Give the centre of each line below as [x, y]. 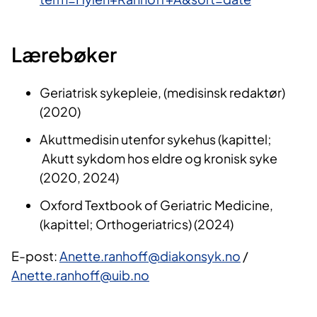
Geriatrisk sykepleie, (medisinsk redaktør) [162, 92]
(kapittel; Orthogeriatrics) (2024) [137, 224]
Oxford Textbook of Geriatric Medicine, [156, 204]
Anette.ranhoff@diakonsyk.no [150, 255]
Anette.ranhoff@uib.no [80, 275]
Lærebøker [64, 54]
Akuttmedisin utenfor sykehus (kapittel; [156, 139]
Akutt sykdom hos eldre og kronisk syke [158, 158]
